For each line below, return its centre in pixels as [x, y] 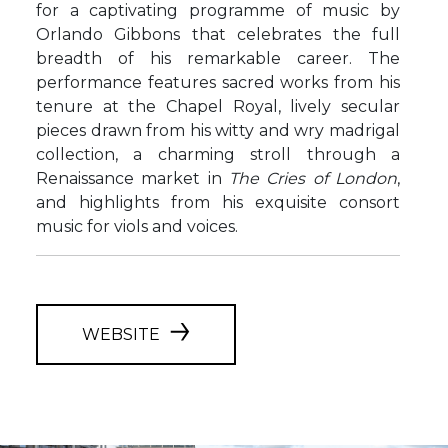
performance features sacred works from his [218, 82]
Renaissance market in [132, 178]
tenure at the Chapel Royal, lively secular [218, 106]
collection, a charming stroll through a [218, 154]
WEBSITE [121, 334]
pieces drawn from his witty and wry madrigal [218, 130]
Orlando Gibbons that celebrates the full [218, 34]
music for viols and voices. [137, 226]
